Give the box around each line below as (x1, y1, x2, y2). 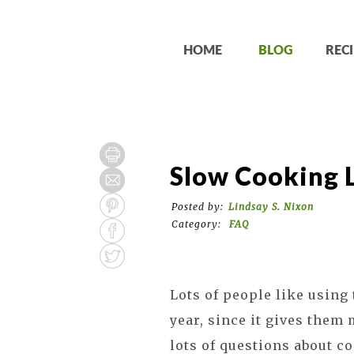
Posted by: (171, 201, 224, 213)
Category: (171, 218, 225, 230)
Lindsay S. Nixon (228, 201, 314, 213)
